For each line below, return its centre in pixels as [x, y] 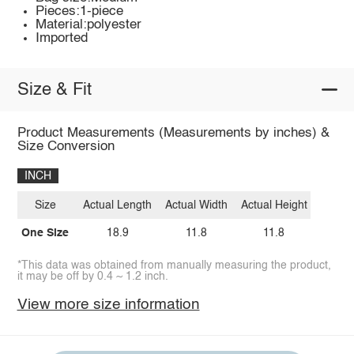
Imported [62, 39]
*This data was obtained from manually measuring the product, [174, 265]
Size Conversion [66, 147]
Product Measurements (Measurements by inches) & [173, 134]
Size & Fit [54, 90]
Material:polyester [89, 25]
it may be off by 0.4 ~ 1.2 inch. [92, 276]
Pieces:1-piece [80, 12]
